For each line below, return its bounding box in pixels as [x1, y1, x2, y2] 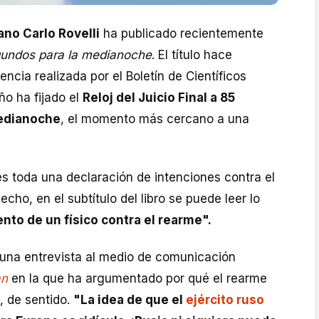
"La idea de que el [73, 293, 186, 308]
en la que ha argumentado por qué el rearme [8, 271, 267, 286]
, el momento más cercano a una [61, 112, 249, 126]
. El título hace [152, 48, 232, 62]
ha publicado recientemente [100, 26, 263, 41]
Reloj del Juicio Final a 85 [83, 90, 235, 105]
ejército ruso [186, 293, 264, 308]
